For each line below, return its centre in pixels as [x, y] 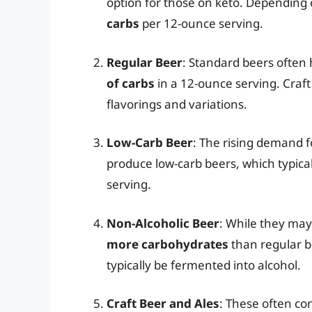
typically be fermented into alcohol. [204, 265]
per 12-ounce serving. [201, 24]
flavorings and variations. [177, 104]
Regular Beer [145, 62]
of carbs [131, 83]
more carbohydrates [167, 244]
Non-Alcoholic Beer [163, 223]
